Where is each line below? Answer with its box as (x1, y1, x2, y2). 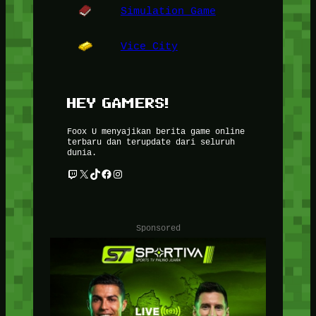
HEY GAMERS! (66, 95, 169, 111)
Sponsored (135, 221, 181, 233)
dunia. (66, 146, 97, 157)
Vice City (120, 39, 178, 52)
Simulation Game (120, 4, 216, 17)
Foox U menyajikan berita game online (66, 125, 245, 136)
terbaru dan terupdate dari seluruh (66, 135, 235, 147)
